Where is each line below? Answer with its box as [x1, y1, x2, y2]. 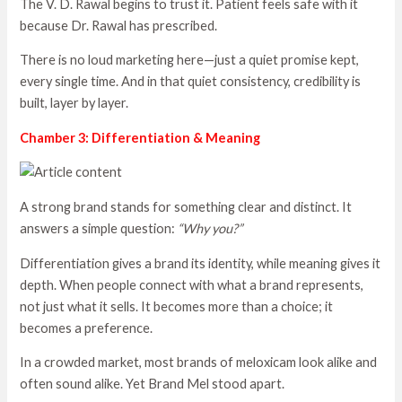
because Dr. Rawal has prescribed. [20, 17, 218, 33]
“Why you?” [178, 220, 243, 236]
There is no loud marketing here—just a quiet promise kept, [20, 52, 360, 68]
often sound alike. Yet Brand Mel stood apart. [20, 376, 285, 392]
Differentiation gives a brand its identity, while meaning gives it [20, 255, 381, 271]
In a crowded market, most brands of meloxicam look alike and [20, 354, 378, 371]
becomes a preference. [20, 319, 153, 336]
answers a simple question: [20, 220, 179, 236]
